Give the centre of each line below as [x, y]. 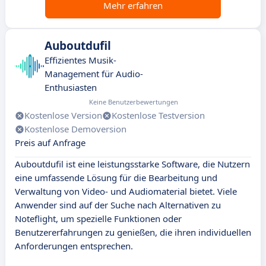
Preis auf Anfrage [50, 143]
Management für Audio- [94, 74]
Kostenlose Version [63, 115]
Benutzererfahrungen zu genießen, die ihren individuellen [133, 232]
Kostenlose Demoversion [75, 129]
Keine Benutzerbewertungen [133, 102]
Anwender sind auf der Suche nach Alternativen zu [118, 205]
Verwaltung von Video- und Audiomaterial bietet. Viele [126, 191]
